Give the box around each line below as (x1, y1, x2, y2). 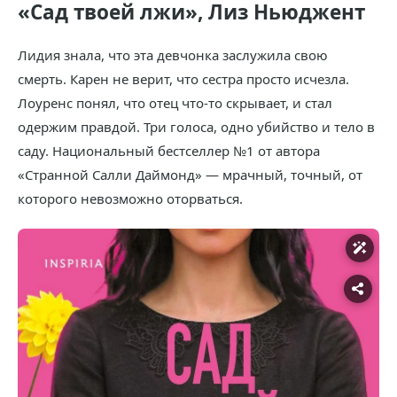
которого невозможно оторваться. (18, 189, 243, 207)
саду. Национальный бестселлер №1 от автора (18, 141, 320, 160)
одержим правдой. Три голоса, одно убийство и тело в (18, 117, 375, 136)
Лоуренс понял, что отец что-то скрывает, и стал (18, 93, 332, 112)
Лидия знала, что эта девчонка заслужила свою (18, 45, 328, 64)
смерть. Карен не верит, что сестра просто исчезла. (18, 69, 349, 88)
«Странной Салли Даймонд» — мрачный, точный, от (18, 165, 362, 183)
